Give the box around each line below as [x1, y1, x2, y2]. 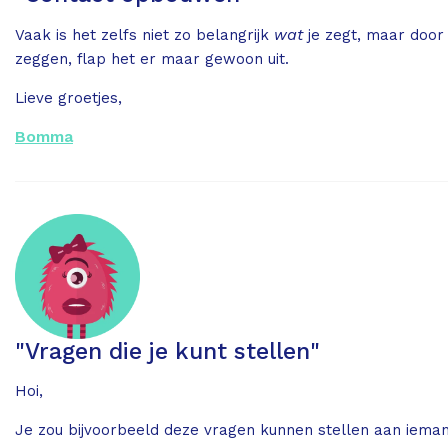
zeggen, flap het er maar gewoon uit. [15, 49, 289, 68]
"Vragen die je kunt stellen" [15, 337, 320, 365]
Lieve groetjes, [15, 88, 122, 107]
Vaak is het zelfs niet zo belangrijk [15, 25, 274, 44]
